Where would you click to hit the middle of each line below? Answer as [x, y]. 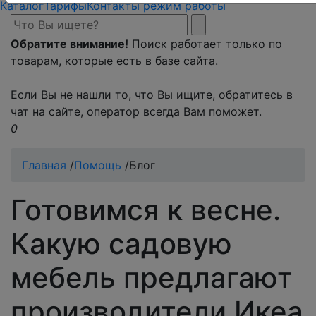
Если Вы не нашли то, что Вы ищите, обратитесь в [152, 94]
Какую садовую [121, 243]
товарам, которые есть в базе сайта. [114, 60]
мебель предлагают [152, 277]
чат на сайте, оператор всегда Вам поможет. [136, 111]
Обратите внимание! [69, 43]
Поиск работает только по [205, 43]
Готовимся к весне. [146, 209]
